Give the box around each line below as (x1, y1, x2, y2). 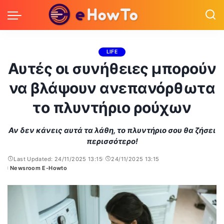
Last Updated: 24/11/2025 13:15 (13, 155, 103, 162)
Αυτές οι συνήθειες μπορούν (7, 59, 216, 77)
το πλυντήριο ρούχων (32, 98, 191, 116)
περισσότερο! (86, 136, 138, 146)
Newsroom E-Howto (10, 164, 67, 171)
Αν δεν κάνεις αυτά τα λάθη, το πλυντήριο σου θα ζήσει (8, 125, 215, 135)
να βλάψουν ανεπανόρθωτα (8, 79, 215, 97)
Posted (7, 168, 27, 175)
